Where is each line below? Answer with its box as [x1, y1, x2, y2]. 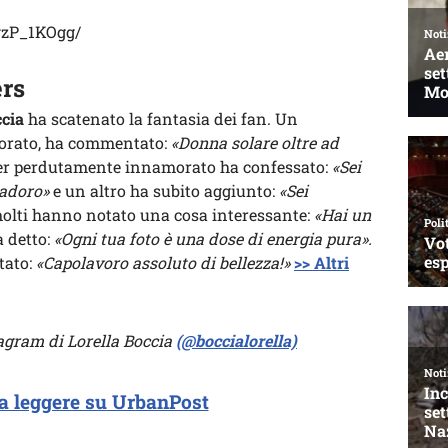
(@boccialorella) [176, 330, 297, 351]
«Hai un [314, 204, 371, 225]
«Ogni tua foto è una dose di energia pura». [54, 228, 372, 249]
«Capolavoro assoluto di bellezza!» [36, 252, 290, 273]
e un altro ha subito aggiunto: [49, 180, 279, 201]
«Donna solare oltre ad [171, 132, 339, 153]
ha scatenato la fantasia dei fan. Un [24, 108, 298, 129]
